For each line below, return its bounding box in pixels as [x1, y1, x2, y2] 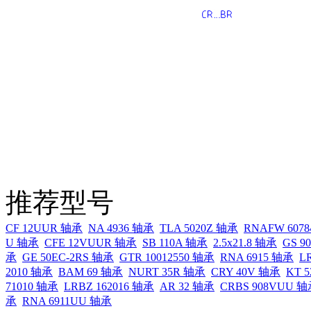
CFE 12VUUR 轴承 [44, 236, 137, 249]
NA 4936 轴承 [88, 221, 154, 234]
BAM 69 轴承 [58, 265, 123, 278]
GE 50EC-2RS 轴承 [22, 251, 114, 263]
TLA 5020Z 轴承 [160, 221, 238, 234]
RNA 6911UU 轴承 [22, 294, 112, 307]
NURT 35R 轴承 [128, 265, 205, 278]
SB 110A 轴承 [142, 236, 208, 249]
